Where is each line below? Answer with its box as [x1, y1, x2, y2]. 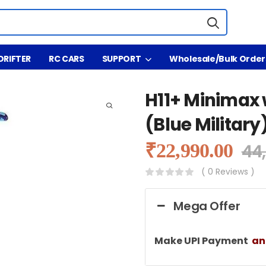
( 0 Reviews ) [201, 166, 255, 178]
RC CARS [49, 53, 84, 65]
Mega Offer [173, 198, 240, 214]
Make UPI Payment [154, 234, 250, 248]
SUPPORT [102, 53, 141, 65]
